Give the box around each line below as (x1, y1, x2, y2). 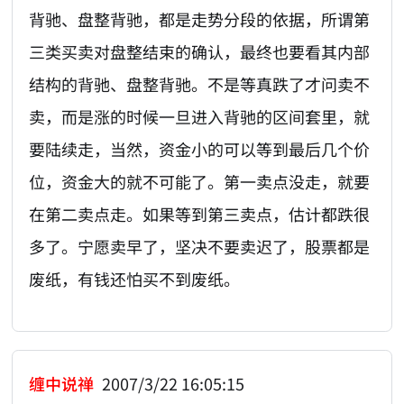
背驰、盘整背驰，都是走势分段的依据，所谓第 (29, 6, 371, 31)
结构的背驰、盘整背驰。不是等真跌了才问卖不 (29, 71, 371, 96)
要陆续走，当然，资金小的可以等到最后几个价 (29, 136, 371, 161)
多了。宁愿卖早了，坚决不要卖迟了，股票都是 (29, 234, 371, 258)
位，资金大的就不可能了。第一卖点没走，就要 (29, 169, 371, 193)
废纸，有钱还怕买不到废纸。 (29, 266, 241, 290)
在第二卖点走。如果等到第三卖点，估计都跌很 (29, 201, 371, 225)
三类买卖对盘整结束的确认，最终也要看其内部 (29, 39, 371, 63)
